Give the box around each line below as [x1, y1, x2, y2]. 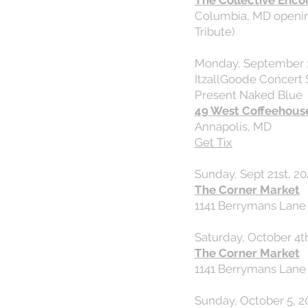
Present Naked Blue [195, 88, 302, 102]
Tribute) [195, 25, 235, 38]
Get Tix [195, 135, 232, 149]
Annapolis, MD [195, 120, 272, 133]
